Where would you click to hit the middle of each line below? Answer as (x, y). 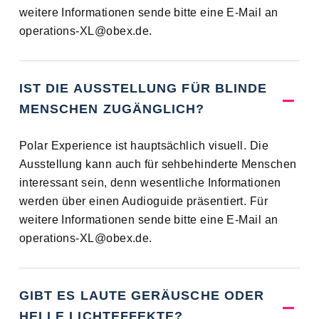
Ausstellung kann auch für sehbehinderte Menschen (158, 164)
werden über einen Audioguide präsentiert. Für (143, 202)
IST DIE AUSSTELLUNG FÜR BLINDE (143, 89)
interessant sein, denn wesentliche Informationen (150, 183)
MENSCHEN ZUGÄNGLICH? (112, 109)
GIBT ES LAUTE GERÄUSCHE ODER (142, 296)
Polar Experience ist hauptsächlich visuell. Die (144, 146)
